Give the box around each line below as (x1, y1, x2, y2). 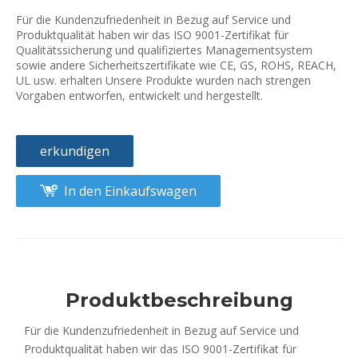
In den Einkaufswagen (64, 181, 197, 200)
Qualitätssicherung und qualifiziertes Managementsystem (16, 42, 312, 58)
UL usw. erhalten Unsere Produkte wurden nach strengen (16, 72, 311, 88)
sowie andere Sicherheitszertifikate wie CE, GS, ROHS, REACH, (16, 57, 336, 73)
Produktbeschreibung (65, 288, 293, 312)
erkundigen (40, 141, 109, 160)
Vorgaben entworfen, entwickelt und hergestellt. (16, 87, 263, 103)
